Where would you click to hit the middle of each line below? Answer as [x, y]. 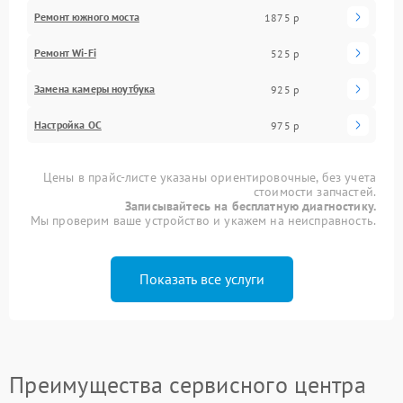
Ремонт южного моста [87, 17]
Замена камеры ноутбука [95, 89]
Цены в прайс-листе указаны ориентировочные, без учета [210, 177]
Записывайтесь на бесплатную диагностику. [251, 206]
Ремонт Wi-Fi [65, 53]
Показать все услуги [201, 279]
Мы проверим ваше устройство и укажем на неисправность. [203, 220]
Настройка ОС [68, 125]
